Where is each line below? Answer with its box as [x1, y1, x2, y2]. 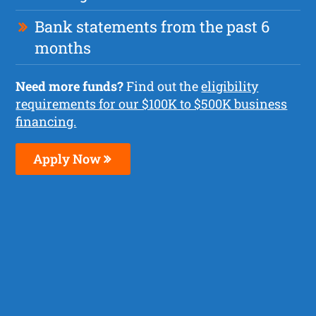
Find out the [123, 77, 202, 95]
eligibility [201, 77, 259, 95]
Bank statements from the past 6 [35, 16, 270, 37]
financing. [16, 112, 77, 130]
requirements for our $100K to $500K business [16, 95, 288, 112]
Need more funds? [16, 77, 124, 95]
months [35, 37, 92, 58]
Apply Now [33, 150, 104, 167]
